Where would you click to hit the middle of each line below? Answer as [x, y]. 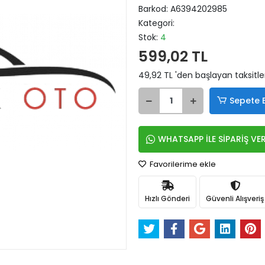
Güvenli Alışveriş [235, 198]
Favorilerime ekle [182, 164]
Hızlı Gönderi [167, 198]
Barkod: [154, 9]
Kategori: [156, 23]
